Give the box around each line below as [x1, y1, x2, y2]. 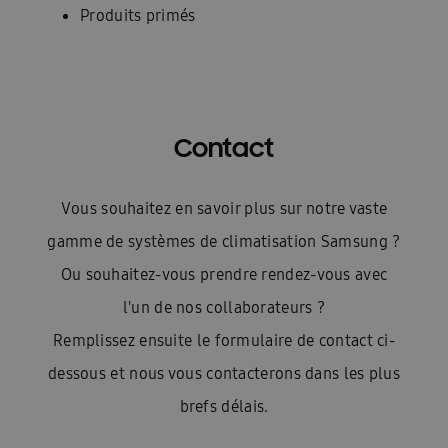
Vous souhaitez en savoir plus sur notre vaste [60, 198, 388, 219]
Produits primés [80, 4, 196, 26]
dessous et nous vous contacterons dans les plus [47, 363, 401, 384]
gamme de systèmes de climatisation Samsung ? [47, 231, 401, 252]
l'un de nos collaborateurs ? [122, 297, 326, 318]
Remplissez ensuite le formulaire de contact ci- [52, 330, 396, 351]
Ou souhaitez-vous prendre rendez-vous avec [60, 264, 388, 285]
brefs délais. [179, 396, 269, 417]
